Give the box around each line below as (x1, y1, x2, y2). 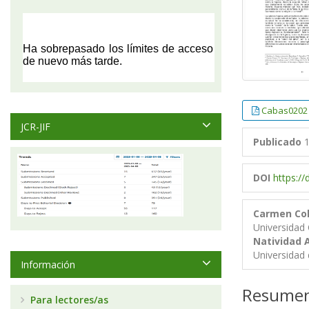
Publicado (253, 135, 301, 149)
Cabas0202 (261, 104, 308, 117)
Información (21, 258, 75, 271)
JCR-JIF (21, 120, 50, 133)
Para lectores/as (28, 293, 108, 306)
